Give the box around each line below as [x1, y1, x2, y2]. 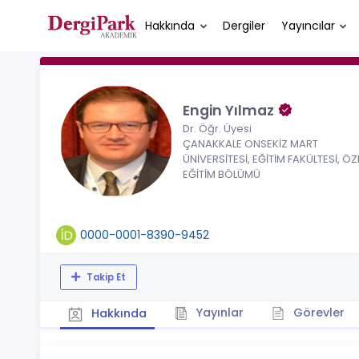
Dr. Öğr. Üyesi [183, 121, 252, 136]
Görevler [289, 305, 345, 321]
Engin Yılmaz [183, 101, 277, 120]
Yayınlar [192, 305, 244, 321]
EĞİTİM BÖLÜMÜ [183, 167, 260, 182]
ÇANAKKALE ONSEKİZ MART [183, 136, 318, 151]
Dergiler [222, 17, 265, 34]
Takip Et [83, 270, 126, 284]
